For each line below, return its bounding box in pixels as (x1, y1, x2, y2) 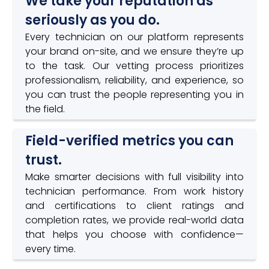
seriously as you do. (25, 10, 160, 29)
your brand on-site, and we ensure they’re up (25, 44, 244, 58)
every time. (25, 241, 76, 256)
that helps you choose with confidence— (25, 227, 244, 241)
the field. (25, 101, 65, 116)
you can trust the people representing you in (25, 87, 244, 101)
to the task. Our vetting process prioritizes (25, 58, 244, 73)
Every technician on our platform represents (25, 29, 244, 44)
